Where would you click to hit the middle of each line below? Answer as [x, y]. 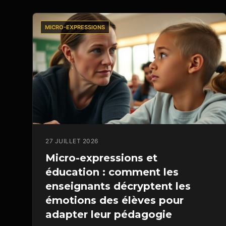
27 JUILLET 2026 [72, 141]
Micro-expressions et [101, 158]
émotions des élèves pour [115, 201]
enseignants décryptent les [118, 186]
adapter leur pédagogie [109, 215]
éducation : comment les [112, 172]
